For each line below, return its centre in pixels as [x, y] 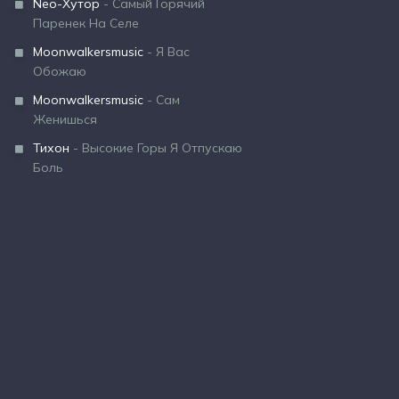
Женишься [65, 119]
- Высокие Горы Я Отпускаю [156, 148]
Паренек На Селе [86, 23]
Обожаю [60, 71]
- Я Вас [167, 52]
